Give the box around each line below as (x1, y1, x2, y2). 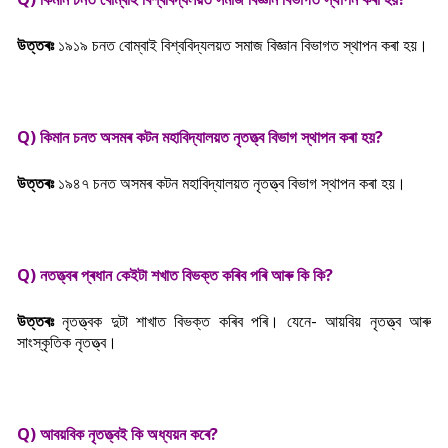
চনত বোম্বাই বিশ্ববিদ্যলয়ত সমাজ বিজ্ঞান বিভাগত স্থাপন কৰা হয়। (92, 34, 428, 56)
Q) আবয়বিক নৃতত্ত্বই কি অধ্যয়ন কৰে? (17, 423, 218, 445)
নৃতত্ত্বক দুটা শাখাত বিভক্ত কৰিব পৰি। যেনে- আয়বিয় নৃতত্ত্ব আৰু (62, 310, 432, 332)
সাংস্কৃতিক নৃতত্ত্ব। (17, 331, 117, 353)
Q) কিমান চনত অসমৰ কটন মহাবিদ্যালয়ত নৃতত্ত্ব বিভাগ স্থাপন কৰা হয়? (17, 126, 383, 148)
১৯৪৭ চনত (58, 172, 120, 194)
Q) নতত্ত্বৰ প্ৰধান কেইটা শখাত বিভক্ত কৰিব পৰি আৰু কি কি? (17, 264, 333, 286)
